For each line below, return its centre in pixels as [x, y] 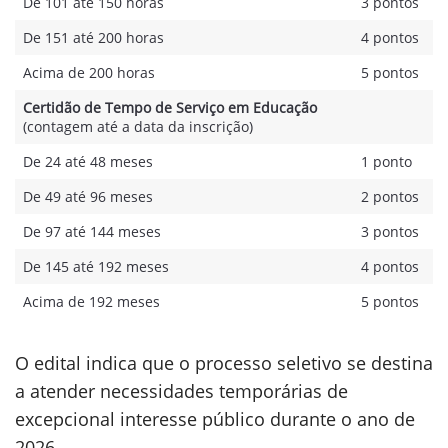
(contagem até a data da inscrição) [138, 126]
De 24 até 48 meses [88, 161]
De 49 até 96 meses [88, 196]
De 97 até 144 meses [92, 231]
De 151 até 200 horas [93, 37]
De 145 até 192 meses [96, 266]
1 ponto [386, 161]
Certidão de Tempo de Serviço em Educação [170, 107]
